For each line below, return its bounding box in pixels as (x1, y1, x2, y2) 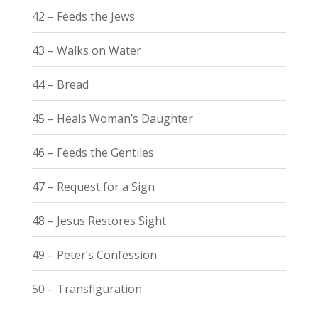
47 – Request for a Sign (31, 178, 155, 194)
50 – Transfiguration (31, 280, 142, 297)
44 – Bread (31, 76, 89, 92)
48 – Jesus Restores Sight (31, 212, 166, 229)
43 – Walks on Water (31, 42, 141, 58)
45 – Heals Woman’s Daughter (31, 110, 193, 126)
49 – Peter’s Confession (31, 246, 157, 263)
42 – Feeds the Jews (31, 8, 135, 24)
